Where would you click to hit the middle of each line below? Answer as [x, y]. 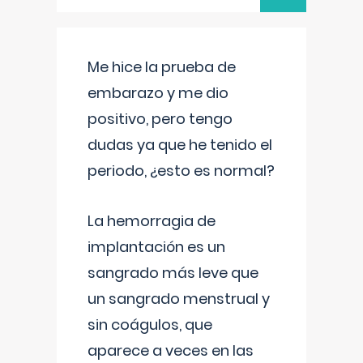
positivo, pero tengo [160, 119]
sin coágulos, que [150, 325]
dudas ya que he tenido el [180, 145]
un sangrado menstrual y [179, 299]
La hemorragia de [152, 221]
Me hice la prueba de [162, 67]
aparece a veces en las [171, 350]
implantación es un [156, 247]
